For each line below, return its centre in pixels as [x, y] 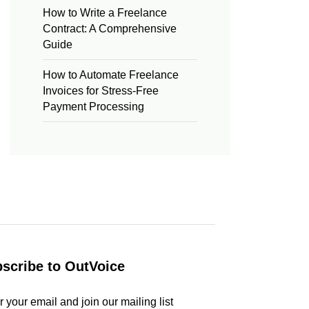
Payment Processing [93, 106]
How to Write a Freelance [105, 12]
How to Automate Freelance [111, 74]
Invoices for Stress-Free [101, 90]
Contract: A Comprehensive [110, 28]
